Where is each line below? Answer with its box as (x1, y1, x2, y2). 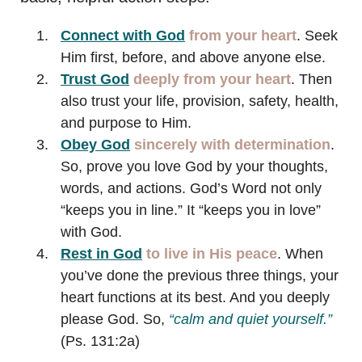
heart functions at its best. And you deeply (61, 288, 330, 305)
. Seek (297, 27, 338, 44)
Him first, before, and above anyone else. (61, 48, 326, 65)
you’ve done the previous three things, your (61, 267, 339, 284)
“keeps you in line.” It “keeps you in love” (61, 201, 321, 218)
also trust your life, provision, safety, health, (61, 92, 339, 109)
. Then (291, 70, 332, 87)
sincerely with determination (134, 136, 330, 153)
